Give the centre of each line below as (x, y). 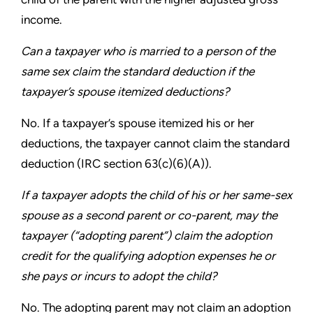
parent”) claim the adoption (200, 235)
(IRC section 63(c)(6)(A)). (144, 163)
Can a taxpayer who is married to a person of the (148, 51)
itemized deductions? (174, 92)
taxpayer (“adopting (75, 235)
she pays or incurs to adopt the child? (119, 276)
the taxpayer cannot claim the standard (188, 143)
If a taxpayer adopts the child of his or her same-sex (156, 195)
